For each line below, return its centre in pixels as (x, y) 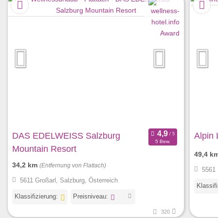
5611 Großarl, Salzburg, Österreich (69, 181)
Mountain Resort (44, 149)
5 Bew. (163, 141)
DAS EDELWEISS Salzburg (66, 136)
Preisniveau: (90, 197)
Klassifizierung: (36, 197)
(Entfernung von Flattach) (73, 166)
